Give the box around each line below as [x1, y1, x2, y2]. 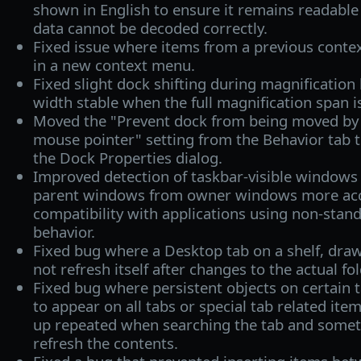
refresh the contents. [32, 332, 178, 353]
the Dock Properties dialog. [32, 147, 222, 168]
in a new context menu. [32, 54, 195, 75]
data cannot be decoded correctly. [32, 17, 268, 38]
